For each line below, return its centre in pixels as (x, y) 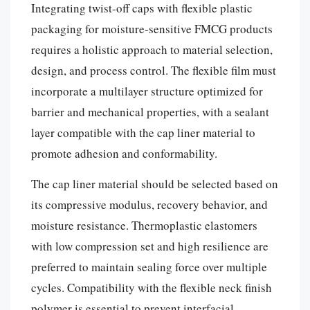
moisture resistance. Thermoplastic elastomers (144, 225)
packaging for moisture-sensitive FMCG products (152, 28)
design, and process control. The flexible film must (154, 70)
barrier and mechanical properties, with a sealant (150, 111)
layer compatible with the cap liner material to (143, 132)
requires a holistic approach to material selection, (152, 49)
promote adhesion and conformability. (124, 153)
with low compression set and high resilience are (150, 246)
